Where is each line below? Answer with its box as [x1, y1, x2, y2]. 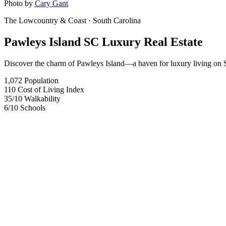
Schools [20, 103, 45, 112]
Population [24, 76, 59, 85]
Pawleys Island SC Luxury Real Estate [4, 35, 203, 48]
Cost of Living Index [18, 85, 84, 94]
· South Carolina [86, 16, 141, 25]
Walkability [24, 94, 61, 103]
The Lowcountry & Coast [4, 16, 86, 25]
